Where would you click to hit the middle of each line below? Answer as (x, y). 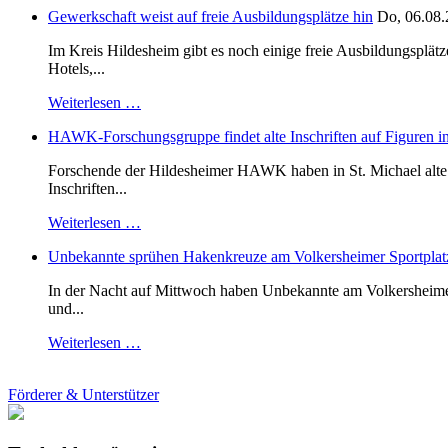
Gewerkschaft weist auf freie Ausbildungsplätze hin (210, 17)
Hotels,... (76, 69)
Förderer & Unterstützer (83, 395)
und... (66, 309)
